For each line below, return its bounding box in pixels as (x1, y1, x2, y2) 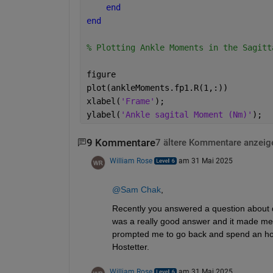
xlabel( (86, 96, 121, 106)
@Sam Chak (112, 184, 161, 194)
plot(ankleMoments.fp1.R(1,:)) (86, 82, 228, 93)
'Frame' (120, 96, 155, 106)
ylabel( (86, 109, 121, 119)
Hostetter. (112, 241, 149, 252)
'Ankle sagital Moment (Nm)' (120, 109, 252, 119)
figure (86, 69, 121, 79)
